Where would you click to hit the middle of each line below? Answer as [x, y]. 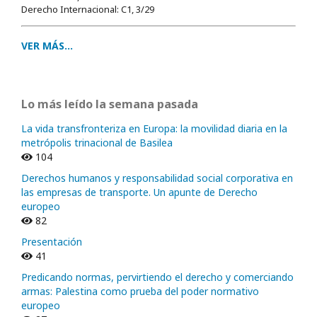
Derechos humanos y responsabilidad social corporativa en [157, 178]
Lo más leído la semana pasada [110, 104]
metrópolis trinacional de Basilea [97, 142]
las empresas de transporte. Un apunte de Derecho [139, 192]
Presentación [52, 241]
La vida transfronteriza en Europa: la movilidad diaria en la [154, 128]
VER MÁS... [47, 45]
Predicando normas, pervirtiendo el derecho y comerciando [157, 277]
